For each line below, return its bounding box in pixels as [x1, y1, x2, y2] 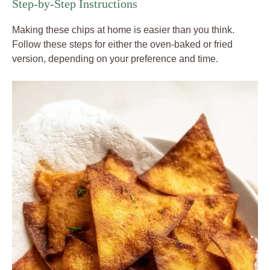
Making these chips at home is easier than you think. [12, 24, 234, 35]
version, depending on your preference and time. [12, 53, 218, 64]
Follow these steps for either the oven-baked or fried [12, 39, 233, 49]
